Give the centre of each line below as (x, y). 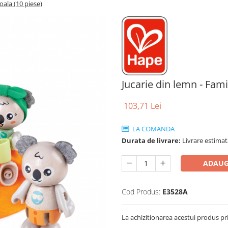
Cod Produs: (141, 191)
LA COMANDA (153, 129)
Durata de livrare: (151, 140)
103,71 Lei (142, 106)
